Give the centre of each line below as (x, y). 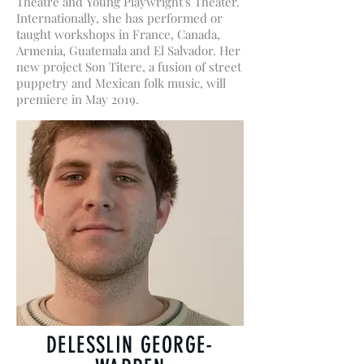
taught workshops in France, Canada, (118, 34)
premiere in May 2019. (78, 99)
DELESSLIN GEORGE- (130, 345)
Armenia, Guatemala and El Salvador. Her (128, 50)
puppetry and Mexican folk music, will (121, 83)
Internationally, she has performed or (119, 18)
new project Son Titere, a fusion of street (129, 67)
